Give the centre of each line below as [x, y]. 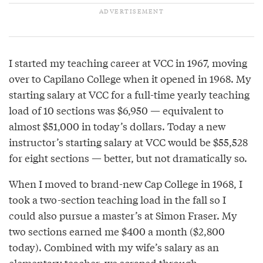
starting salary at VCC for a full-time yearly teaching [129, 94]
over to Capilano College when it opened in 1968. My [130, 78]
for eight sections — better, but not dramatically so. [128, 157]
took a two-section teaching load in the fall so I [117, 199]
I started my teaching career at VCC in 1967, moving [128, 62]
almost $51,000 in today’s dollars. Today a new [117, 126]
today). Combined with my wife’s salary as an [114, 247]
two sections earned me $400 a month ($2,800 [117, 231]
